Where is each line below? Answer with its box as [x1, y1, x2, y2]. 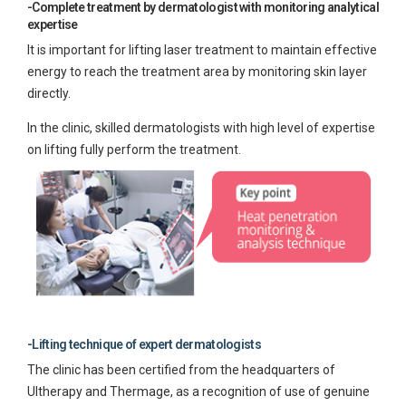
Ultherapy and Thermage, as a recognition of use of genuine [27, 383, 370, 399]
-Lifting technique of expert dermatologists [27, 337, 261, 353]
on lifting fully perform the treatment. [27, 141, 241, 157]
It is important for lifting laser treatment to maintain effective [27, 42, 377, 57]
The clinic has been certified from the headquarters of [27, 362, 335, 377]
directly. [27, 85, 71, 101]
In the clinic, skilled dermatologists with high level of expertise [27, 120, 375, 135]
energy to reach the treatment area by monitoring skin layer [27, 63, 367, 79]
